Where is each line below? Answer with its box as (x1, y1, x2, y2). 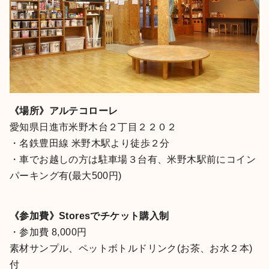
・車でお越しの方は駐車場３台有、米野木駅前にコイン (10, 154, 256, 165)
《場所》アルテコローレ (10, 106, 118, 116)
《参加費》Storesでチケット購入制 (10, 211, 169, 222)
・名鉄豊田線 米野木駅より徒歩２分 (10, 138, 170, 149)
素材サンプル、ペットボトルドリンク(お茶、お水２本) (10, 243, 253, 254)
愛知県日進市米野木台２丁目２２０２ (10, 122, 177, 133)
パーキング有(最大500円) (10, 171, 122, 181)
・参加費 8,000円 (10, 227, 87, 238)
